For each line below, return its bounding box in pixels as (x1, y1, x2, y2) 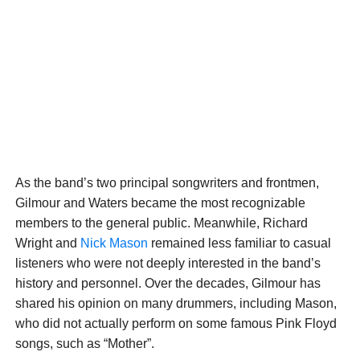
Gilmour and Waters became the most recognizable (14, 196, 305, 211)
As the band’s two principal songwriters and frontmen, (14, 176, 319, 190)
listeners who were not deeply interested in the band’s (14, 256, 321, 271)
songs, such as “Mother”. (14, 337, 154, 351)
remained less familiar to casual (147, 236, 331, 251)
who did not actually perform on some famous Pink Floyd (14, 317, 337, 331)
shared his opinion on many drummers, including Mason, (14, 297, 337, 311)
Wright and (14, 236, 80, 251)
